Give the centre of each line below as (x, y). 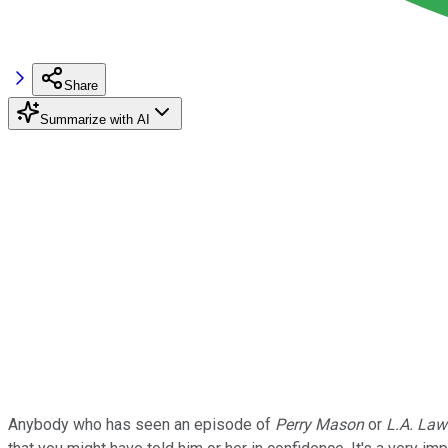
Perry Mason (319, 424)
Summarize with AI (95, 119)
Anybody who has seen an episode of (141, 424)
